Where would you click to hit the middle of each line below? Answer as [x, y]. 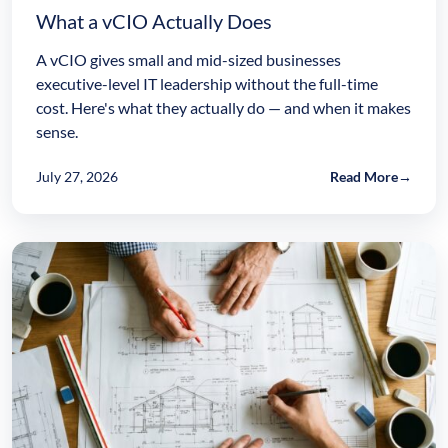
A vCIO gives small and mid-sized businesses [188, 60]
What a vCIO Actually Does [154, 21]
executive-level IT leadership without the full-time [207, 84]
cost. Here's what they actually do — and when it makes [223, 108]
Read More [364, 177]
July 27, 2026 [77, 177]
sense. [57, 132]
